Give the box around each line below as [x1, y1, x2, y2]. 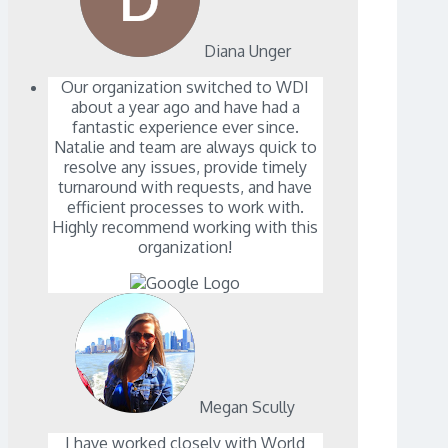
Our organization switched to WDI [61, 77, 310, 98]
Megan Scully [199, 397, 296, 418]
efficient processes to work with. [66, 197, 304, 218]
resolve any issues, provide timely [63, 157, 307, 178]
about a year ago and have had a [70, 97, 300, 118]
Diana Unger [203, 41, 291, 62]
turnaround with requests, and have [58, 177, 313, 198]
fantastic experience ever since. [71, 117, 299, 138]
